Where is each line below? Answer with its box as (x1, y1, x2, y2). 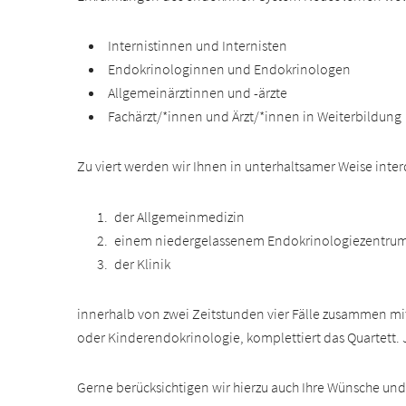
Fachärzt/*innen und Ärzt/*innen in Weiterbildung (108, 106, 402, 125)
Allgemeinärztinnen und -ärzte (108, 82, 288, 101)
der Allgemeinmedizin (113, 207, 245, 226)
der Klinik (113, 254, 170, 273)
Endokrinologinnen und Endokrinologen (108, 59, 352, 78)
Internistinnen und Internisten (108, 35, 288, 54)
